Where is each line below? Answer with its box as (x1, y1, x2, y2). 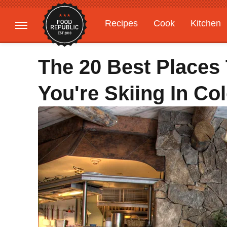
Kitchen (191, 18, 221, 28)
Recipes (105, 18, 138, 28)
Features (163, 38, 199, 48)
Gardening (105, 38, 147, 48)
